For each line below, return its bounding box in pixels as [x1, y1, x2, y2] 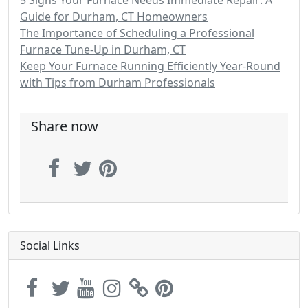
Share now [31, 117, 98, 135]
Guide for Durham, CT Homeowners [20, 9, 208, 24]
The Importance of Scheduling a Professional [20, 25, 254, 41]
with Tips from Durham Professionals [20, 75, 215, 90]
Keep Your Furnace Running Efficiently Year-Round [20, 58, 280, 74]
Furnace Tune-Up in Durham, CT [20, 42, 186, 57]
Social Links [20, 238, 80, 253]
